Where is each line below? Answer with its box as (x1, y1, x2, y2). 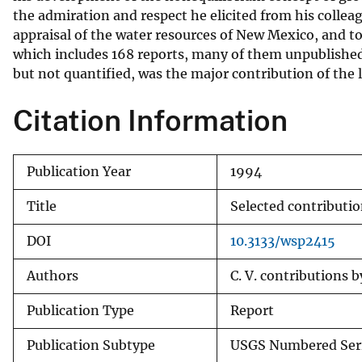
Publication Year (27, 163, 131, 179)
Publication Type (27, 302, 134, 318)
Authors (27, 267, 78, 284)
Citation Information (13, 103, 288, 137)
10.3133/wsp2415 (230, 233, 335, 249)
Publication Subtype (27, 337, 155, 353)
